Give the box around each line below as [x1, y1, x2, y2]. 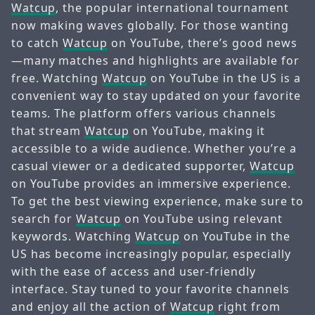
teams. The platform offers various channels [11, 105, 276, 122]
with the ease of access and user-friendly [11, 264, 257, 280]
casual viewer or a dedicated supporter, [11, 158, 250, 174]
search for [11, 211, 77, 227]
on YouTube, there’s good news [108, 35, 297, 51]
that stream [11, 123, 85, 139]
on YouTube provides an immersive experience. [11, 176, 291, 192]
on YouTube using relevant [121, 211, 283, 227]
